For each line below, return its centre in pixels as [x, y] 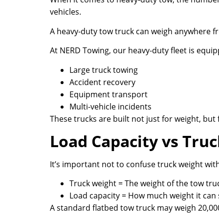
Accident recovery [102, 82]
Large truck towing [104, 70]
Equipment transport [109, 94]
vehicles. [66, 12]
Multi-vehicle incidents [110, 106]
